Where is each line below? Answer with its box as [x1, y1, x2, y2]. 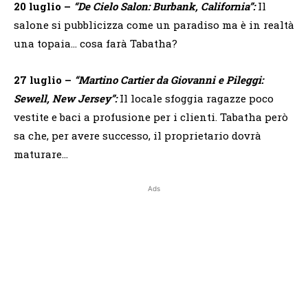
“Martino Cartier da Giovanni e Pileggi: [74, 73, 263, 87]
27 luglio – [14, 73, 74, 87]
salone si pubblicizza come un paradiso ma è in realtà [14, 18, 294, 32]
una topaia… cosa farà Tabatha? [14, 36, 177, 51]
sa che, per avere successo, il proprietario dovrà [14, 129, 261, 143]
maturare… [14, 147, 68, 162]
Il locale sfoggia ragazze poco [117, 91, 274, 106]
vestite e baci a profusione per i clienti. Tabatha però [14, 110, 288, 124]
